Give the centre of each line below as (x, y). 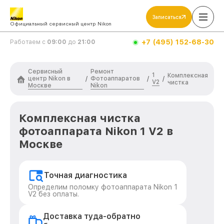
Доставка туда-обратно (92, 216)
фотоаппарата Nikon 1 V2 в (96, 131)
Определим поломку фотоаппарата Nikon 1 (103, 187)
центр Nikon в (49, 78)
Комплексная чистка (80, 118)
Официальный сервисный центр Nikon (61, 23)
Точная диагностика (85, 175)
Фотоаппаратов (115, 78)
